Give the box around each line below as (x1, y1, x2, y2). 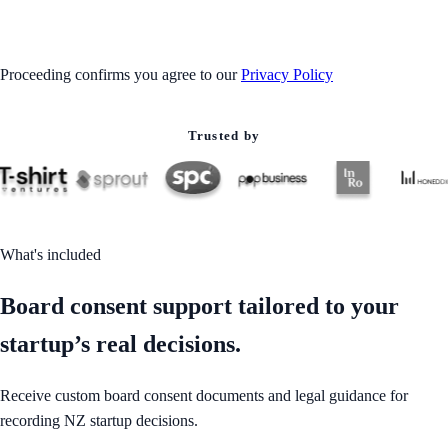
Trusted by (187, 128, 261, 144)
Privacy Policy (241, 66, 333, 84)
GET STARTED (46, 13, 152, 29)
